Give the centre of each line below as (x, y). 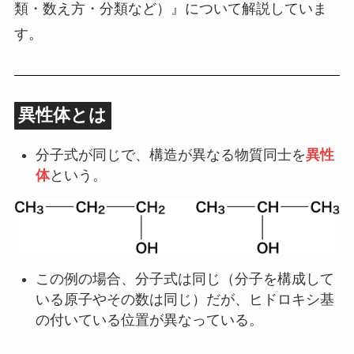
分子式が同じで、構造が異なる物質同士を (170, 154)
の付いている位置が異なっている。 (149, 320)
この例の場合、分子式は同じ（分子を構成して (185, 279)
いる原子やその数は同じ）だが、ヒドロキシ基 (185, 299)
